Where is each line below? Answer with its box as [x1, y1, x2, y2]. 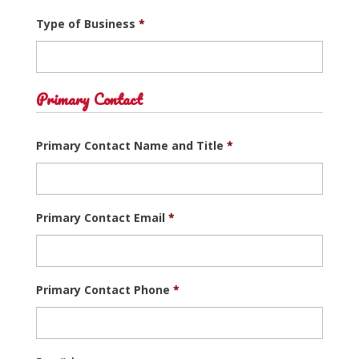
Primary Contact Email [35, 209, 165, 225]
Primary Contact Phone [35, 281, 170, 297]
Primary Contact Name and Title [35, 137, 224, 153]
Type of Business [35, 15, 135, 31]
